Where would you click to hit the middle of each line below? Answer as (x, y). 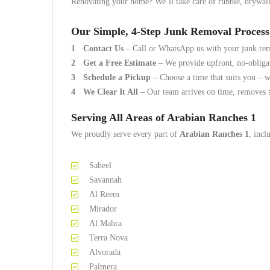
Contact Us (103, 49)
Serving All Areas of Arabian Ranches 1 (164, 118)
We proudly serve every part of (125, 134)
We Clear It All (111, 92)
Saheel (100, 165)
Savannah (105, 180)
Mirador (103, 209)
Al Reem (104, 194)
